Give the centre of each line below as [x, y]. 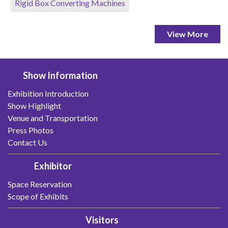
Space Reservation [40, 184]
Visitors [102, 220]
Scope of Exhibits [38, 196]
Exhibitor [53, 166]
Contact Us [27, 142]
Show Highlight [34, 106]
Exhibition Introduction [48, 93]
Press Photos [31, 130]
